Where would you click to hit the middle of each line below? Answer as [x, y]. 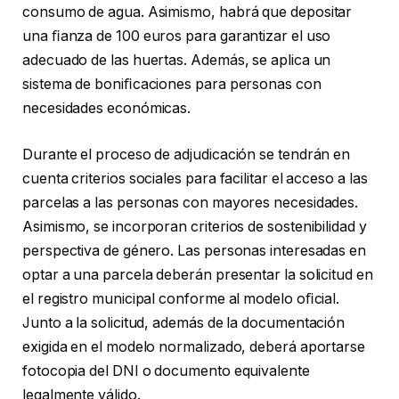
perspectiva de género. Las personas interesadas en [195, 250]
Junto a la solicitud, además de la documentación [184, 322]
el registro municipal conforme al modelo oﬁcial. [181, 298]
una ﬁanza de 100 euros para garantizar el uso [177, 36]
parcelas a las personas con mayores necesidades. [191, 202]
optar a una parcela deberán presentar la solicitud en [198, 274]
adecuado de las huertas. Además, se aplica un [177, 60]
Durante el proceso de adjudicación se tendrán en [187, 154]
